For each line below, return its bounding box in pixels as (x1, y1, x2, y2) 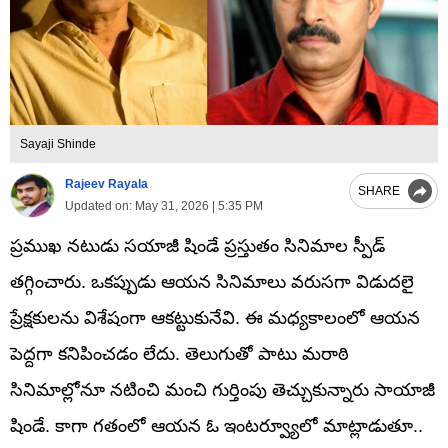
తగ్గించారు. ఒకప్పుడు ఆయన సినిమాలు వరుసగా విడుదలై (10, 271, 414, 292)
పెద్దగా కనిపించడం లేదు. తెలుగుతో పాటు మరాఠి (10, 343, 349, 364)
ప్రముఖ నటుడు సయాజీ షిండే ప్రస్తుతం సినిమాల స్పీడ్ (10, 235, 385, 256)
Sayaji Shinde (20, 136, 96, 151)
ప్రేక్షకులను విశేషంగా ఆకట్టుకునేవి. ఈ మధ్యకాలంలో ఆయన (10, 307, 420, 328)
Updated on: (65, 199, 132, 214)
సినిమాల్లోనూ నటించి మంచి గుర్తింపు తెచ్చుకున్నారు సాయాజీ (10, 379, 435, 400)
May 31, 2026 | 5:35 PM (132, 199, 263, 214)
